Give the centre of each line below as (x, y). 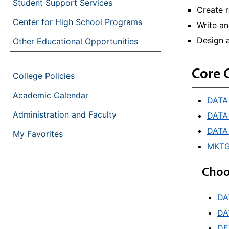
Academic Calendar (51, 95)
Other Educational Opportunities (75, 41)
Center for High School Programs (77, 22)
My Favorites (38, 134)
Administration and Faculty (65, 114)
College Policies (44, 76)
